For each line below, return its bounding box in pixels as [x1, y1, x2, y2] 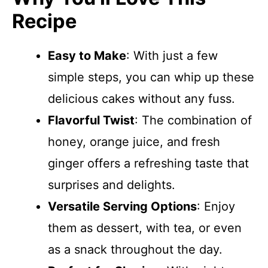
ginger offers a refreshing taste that [48, 156, 249, 170]
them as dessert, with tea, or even [48, 221, 242, 235]
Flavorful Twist [48, 113, 135, 127]
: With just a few [126, 48, 218, 63]
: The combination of [135, 113, 252, 127]
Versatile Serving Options [48, 199, 197, 214]
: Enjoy [197, 199, 235, 214]
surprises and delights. [48, 178, 175, 192]
